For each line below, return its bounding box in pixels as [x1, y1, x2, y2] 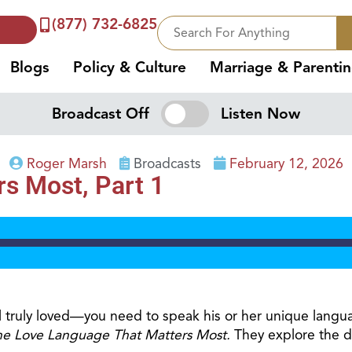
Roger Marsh [26, 154, 107, 172]
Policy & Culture [73, 58, 187, 77]
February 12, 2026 [229, 154, 343, 172]
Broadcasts [133, 154, 201, 172]
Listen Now [220, 104, 300, 123]
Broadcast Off [52, 104, 150, 123]
